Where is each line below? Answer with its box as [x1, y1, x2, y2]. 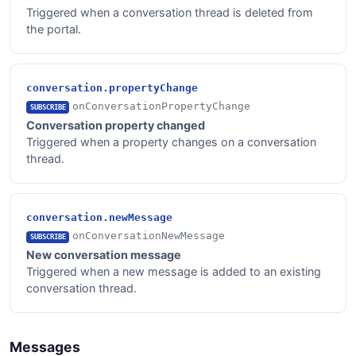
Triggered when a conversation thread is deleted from [26, 5, 313, 19]
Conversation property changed [26, 118, 205, 132]
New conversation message [26, 248, 181, 262]
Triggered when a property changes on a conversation [26, 134, 316, 149]
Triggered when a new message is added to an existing [26, 265, 321, 279]
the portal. [26, 21, 81, 36]
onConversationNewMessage [72, 229, 226, 242]
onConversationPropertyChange [72, 99, 251, 112]
